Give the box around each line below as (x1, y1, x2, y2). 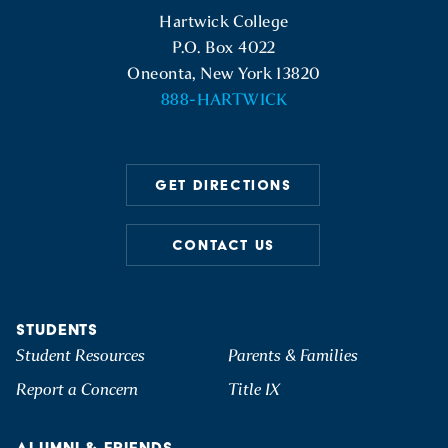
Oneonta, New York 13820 (127, 63, 321, 84)
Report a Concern (16, 379, 138, 400)
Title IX (228, 379, 280, 400)
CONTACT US (171, 237, 275, 253)
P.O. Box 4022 (172, 37, 276, 58)
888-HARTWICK (160, 89, 288, 110)
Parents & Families (228, 345, 358, 366)
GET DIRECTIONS (155, 177, 292, 193)
